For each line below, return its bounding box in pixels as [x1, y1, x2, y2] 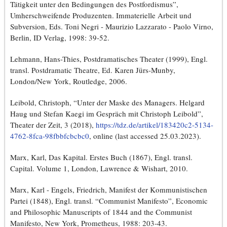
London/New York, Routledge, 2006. [10, 76, 127, 87]
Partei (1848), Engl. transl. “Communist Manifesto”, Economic [10, 196, 208, 206]
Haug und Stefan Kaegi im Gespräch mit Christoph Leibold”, [10, 108, 203, 119]
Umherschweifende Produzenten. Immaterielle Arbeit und [10, 10, 192, 21]
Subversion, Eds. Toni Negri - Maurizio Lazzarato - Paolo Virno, [10, 21, 213, 32]
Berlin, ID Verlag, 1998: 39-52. [10, 32, 109, 43]
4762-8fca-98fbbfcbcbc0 [10, 131, 89, 141]
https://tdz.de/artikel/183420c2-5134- [96, 120, 213, 130]
